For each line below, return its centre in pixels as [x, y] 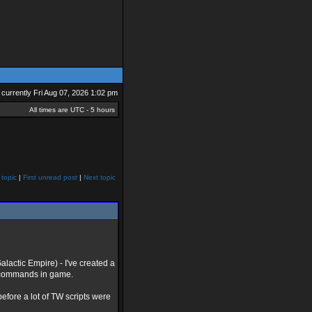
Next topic [100, 177]
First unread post [50, 177]
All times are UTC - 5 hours [72, 110]
